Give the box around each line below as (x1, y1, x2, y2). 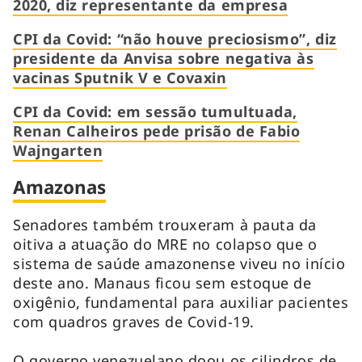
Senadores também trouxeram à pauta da (13, 214, 317, 234)
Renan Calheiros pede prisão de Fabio (13, 120, 301, 141)
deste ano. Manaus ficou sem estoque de (13, 272, 312, 293)
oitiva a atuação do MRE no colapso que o (13, 234, 318, 254)
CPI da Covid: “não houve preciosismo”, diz (13, 28, 337, 48)
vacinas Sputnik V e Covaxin (13, 67, 227, 87)
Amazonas (13, 174, 106, 200)
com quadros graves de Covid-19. (13, 311, 259, 331)
